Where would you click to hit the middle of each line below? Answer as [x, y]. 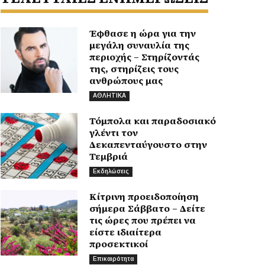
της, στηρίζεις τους [134, 69]
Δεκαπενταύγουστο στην [148, 144]
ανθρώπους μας [126, 81]
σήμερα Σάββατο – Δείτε [148, 208]
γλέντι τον [114, 132]
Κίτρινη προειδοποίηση [144, 196]
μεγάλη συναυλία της [140, 45]
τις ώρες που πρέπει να [143, 220]
